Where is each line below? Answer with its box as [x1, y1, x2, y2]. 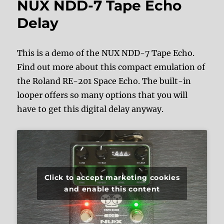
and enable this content [63, 184, 160, 193]
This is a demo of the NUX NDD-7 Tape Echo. [17, 48, 195, 58]
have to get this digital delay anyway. [17, 104, 164, 114]
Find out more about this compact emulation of [17, 62, 205, 72]
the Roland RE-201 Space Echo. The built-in [17, 76, 191, 86]
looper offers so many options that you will [17, 90, 188, 100]
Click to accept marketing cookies [44, 172, 180, 182]
